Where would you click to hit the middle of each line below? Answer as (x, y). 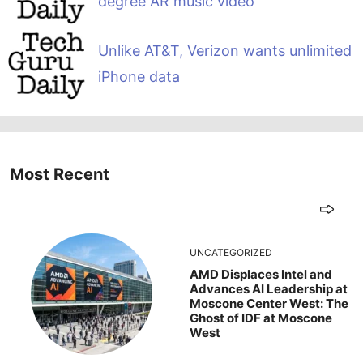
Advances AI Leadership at (269, 289)
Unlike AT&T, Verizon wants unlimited (224, 50)
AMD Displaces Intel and (261, 275)
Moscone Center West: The (269, 304)
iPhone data (139, 76)
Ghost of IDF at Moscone (261, 318)
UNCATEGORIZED (231, 253)
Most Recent (60, 175)
